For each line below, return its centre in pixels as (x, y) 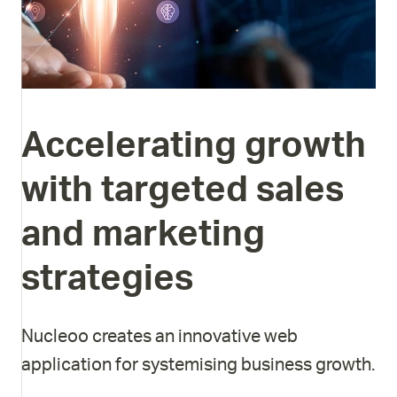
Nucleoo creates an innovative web (160, 337)
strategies (107, 279)
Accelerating (129, 146)
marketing (179, 235)
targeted (175, 191)
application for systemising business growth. (198, 365)
